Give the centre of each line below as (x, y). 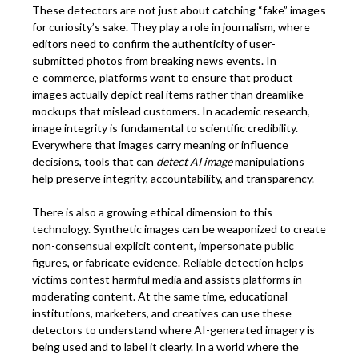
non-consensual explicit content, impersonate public (163, 246)
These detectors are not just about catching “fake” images (178, 10)
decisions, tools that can (94, 162)
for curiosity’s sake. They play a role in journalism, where (171, 27)
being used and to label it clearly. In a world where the (165, 347)
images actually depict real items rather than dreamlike (167, 95)
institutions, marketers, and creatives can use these (161, 313)
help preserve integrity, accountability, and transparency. (173, 179)
